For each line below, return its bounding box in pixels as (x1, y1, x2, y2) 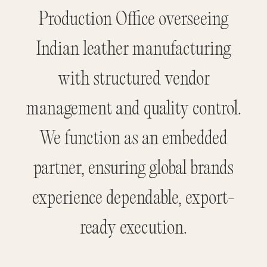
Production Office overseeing (39, 10, 228, 31)
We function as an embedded (39, 129, 228, 150)
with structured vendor (57, 70, 210, 91)
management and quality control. (26, 100, 241, 120)
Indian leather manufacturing (36, 40, 231, 61)
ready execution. (80, 219, 187, 240)
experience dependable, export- (32, 189, 235, 210)
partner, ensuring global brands (33, 159, 234, 180)
